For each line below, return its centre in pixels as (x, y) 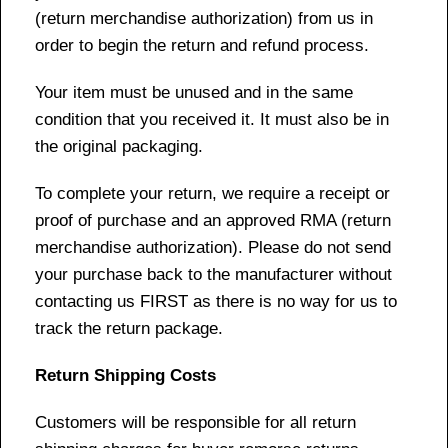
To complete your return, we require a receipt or (212, 193)
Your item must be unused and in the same (194, 92)
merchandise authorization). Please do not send (213, 247)
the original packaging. (119, 146)
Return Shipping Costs (125, 375)
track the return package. (129, 328)
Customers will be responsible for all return (195, 422)
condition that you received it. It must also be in (212, 119)
